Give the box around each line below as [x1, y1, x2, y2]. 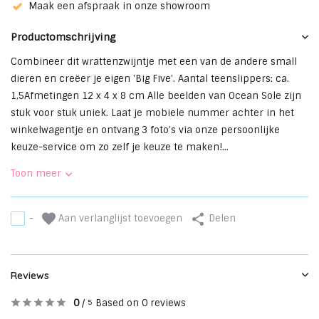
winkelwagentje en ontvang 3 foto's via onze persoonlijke [11, 123, 280, 136]
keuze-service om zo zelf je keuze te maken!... [11, 140, 229, 153]
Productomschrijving [11, 30, 116, 43]
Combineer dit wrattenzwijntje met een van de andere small [11, 55, 297, 68]
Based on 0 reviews [95, 296, 186, 309]
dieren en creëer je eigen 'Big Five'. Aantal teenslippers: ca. [11, 72, 289, 85]
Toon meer [11, 167, 61, 179]
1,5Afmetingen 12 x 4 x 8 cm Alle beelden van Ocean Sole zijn [11, 89, 301, 102]
